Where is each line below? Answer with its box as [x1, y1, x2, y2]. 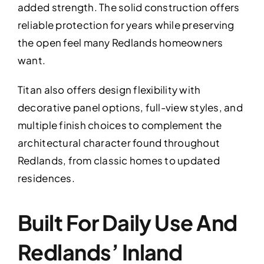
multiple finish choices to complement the [17, 118, 222, 131]
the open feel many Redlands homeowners [17, 35, 223, 49]
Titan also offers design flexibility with [17, 82, 201, 96]
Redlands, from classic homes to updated [17, 153, 220, 167]
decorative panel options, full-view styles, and [17, 100, 243, 114]
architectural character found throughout [17, 136, 220, 149]
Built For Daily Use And [17, 209, 237, 236]
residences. [17, 171, 75, 184]
